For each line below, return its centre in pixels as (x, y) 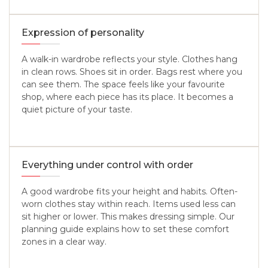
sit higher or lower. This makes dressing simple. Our (128, 217)
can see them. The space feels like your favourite (123, 85)
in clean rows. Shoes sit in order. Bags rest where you (132, 72)
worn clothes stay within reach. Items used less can (129, 204)
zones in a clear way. (64, 242)
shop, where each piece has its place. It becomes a (127, 97)
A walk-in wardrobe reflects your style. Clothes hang (130, 60)
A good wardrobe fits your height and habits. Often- (130, 192)
